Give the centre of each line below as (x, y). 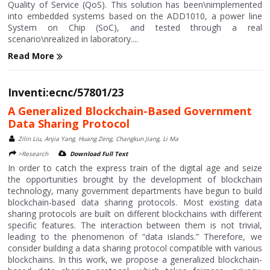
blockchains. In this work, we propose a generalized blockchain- (135, 259)
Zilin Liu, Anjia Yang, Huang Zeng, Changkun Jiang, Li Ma (99, 139)
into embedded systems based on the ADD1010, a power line (135, 16)
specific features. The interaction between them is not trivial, (135, 225)
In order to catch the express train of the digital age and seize (135, 168)
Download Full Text (99, 154)
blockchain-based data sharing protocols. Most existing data (135, 202)
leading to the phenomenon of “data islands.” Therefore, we (135, 237)
